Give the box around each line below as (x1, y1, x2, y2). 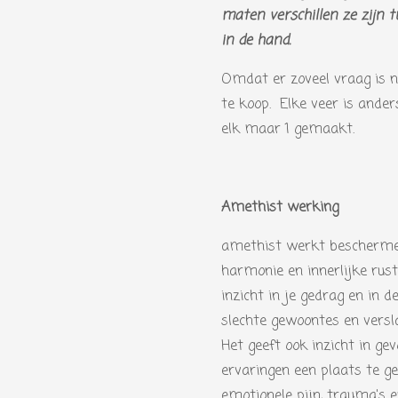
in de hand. (221, 29, 291, 52)
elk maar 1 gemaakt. (221, 118, 354, 140)
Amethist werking (221, 196, 338, 219)
